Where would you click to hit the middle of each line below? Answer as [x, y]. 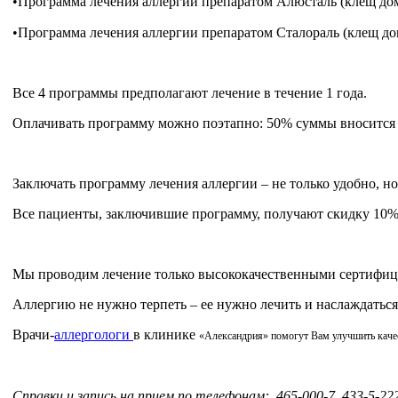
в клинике [166, 334]
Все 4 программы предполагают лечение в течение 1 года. [190, 92]
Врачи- [33, 334]
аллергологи [94, 334]
